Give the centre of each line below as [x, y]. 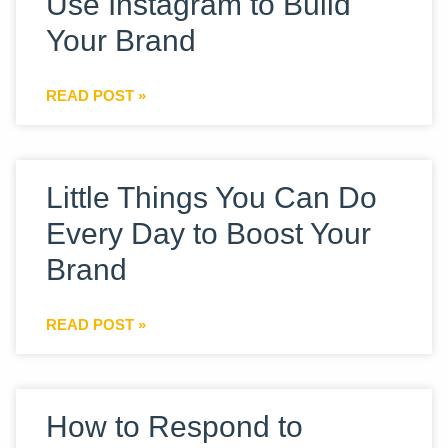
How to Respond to [174, 426]
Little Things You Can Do [211, 197]
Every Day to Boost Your [208, 233]
